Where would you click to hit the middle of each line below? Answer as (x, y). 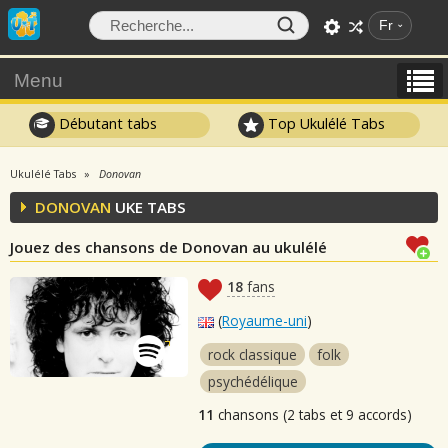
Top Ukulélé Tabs (325, 123)
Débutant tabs (105, 123)
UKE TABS (148, 207)
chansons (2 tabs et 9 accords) (313, 414)
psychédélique (253, 381)
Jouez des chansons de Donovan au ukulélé (168, 247)
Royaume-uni (265, 320)
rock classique (253, 354)
